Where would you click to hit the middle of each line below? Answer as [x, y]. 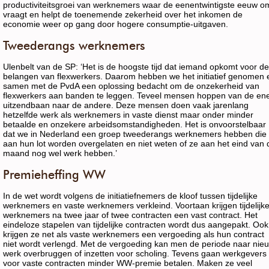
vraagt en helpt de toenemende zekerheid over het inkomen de [123, 14]
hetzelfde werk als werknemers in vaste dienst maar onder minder [128, 115]
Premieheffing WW [54, 175]
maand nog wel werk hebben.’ [60, 153]
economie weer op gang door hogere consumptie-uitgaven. [116, 24]
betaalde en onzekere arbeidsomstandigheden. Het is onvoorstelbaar [134, 124]
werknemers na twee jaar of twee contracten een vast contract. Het [130, 215]
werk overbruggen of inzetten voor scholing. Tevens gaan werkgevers [135, 253]
